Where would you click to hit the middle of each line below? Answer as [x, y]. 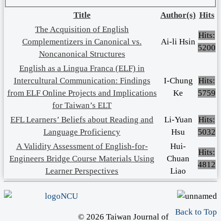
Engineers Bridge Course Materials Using [82, 158]
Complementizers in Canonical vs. [82, 41]
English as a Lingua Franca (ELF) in [82, 68]
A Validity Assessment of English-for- [82, 146]
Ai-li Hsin [178, 41]
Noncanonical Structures [82, 54]
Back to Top [196, 212]
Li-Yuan [178, 119]
